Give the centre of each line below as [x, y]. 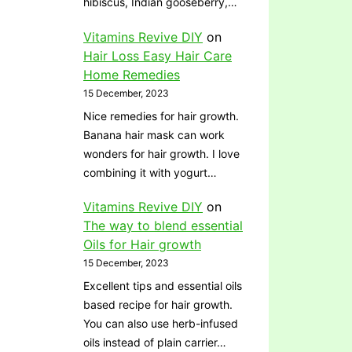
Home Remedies [132, 74]
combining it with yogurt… [150, 172]
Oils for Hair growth [142, 245]
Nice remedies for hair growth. [161, 115]
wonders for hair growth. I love [161, 153]
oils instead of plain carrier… [155, 343]
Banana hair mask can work [154, 134]
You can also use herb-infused [161, 324]
